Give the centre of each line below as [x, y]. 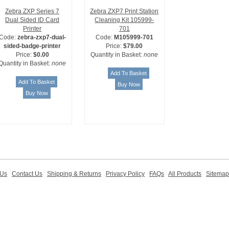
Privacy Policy [125, 174]
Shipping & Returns [74, 174]
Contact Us [27, 174]
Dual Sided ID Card [32, 20]
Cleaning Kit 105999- [124, 20]
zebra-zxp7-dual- [41, 38]
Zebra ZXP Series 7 [32, 12]
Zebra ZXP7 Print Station [124, 12]
